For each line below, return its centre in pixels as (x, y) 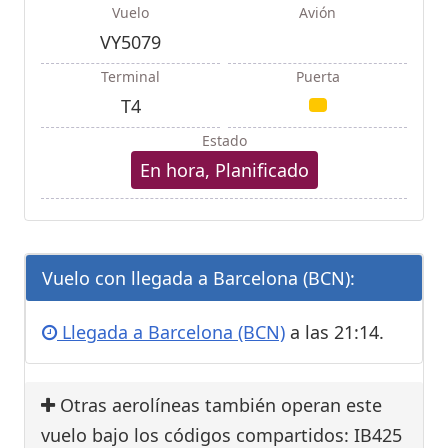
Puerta (317, 76)
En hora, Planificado (224, 169)
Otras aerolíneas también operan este (218, 404)
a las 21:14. (334, 331)
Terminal (130, 76)
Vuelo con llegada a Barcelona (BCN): (198, 277)
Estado (224, 140)
